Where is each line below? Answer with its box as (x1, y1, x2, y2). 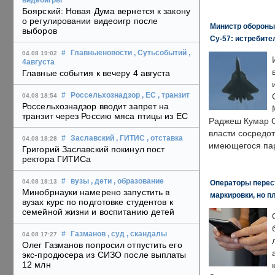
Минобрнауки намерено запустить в (22, 187, 170, 198)
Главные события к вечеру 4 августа (22, 68, 171, 79)
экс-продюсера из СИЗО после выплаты (22, 250, 187, 260)
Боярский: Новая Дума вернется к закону (22, 6, 190, 17)
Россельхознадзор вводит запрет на (22, 101, 169, 112)
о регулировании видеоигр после (22, 16, 158, 26)
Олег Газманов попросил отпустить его (22, 240, 182, 250)
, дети (91, 177, 112, 185)
